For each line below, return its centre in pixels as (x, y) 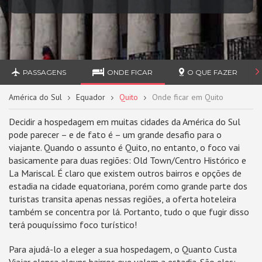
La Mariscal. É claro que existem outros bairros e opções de (125, 173)
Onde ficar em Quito (188, 97)
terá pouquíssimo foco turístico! (73, 225)
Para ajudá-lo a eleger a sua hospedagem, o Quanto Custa (123, 249)
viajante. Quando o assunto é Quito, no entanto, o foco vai (124, 147)
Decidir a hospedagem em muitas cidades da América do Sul (125, 122)
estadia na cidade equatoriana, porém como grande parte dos (128, 186)
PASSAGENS (45, 72)
